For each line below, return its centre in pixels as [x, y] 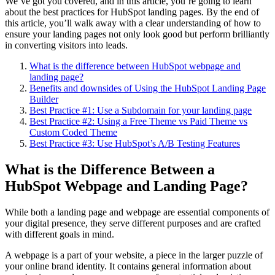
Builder [44, 99]
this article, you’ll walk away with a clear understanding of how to [133, 23]
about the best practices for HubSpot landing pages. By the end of [132, 12]
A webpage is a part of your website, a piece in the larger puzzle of [134, 255]
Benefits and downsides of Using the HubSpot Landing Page [148, 88]
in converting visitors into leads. [68, 45]
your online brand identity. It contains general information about [128, 266]
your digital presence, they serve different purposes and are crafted [133, 223]
